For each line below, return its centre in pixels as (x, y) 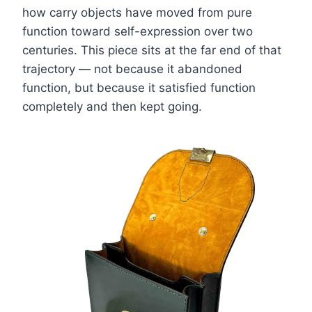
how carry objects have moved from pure (137, 13)
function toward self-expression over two (138, 32)
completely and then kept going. (112, 107)
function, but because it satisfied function (139, 88)
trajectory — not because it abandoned (132, 69)
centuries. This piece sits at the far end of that (152, 50)
